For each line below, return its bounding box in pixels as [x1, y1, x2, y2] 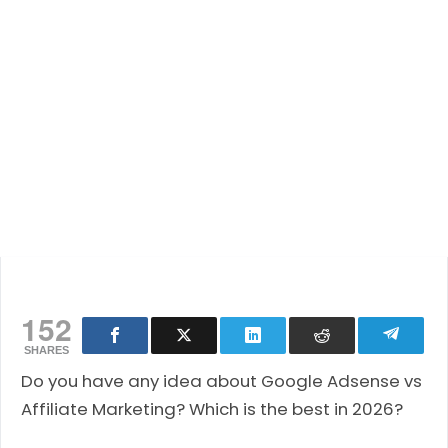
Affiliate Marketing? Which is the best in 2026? [21, 396, 403, 421]
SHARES [24, 343, 69, 356]
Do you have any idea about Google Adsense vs [21, 368, 422, 393]
